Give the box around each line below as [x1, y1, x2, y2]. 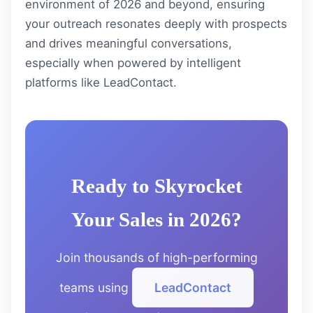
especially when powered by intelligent [25, 55, 241, 70]
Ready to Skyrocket [71, 174, 242, 197]
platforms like [25, 75, 103, 89]
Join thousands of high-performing [55, 249, 258, 265]
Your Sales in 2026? [71, 208, 242, 231]
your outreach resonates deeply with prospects [25, 16, 287, 31]
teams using [59, 279, 132, 295]
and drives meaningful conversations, [25, 36, 232, 50]
